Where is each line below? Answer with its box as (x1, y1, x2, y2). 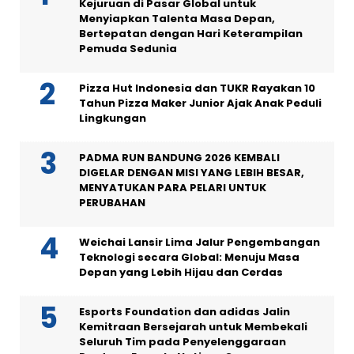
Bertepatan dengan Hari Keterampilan (79, 26, 303, 42)
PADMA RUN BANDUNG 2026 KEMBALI (79, 150, 280, 166)
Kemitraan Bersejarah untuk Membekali (79, 319, 307, 335)
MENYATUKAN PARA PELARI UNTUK (79, 180, 266, 196)
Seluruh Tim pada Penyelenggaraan (79, 334, 286, 350)
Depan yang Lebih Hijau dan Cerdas (79, 265, 283, 281)
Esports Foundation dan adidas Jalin (79, 304, 290, 320)
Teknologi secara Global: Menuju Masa (79, 250, 299, 265)
